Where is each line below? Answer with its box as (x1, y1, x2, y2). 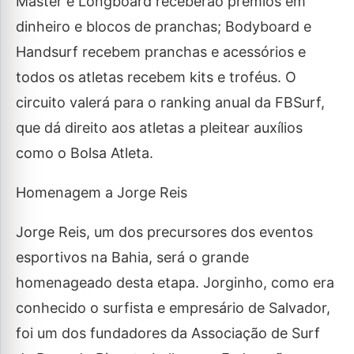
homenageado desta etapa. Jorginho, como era (16, 274, 334, 291)
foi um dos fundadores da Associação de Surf (16, 325, 320, 341)
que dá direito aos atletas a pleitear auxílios (16, 119, 303, 136)
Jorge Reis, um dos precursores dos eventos (16, 224, 313, 240)
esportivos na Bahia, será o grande (16, 249, 249, 265)
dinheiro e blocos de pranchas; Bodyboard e (16, 18, 311, 35)
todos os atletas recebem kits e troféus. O (16, 69, 296, 85)
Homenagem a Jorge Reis (16, 184, 187, 201)
